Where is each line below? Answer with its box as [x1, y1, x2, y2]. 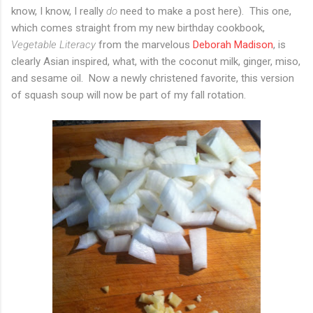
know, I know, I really [11, 4, 106, 17]
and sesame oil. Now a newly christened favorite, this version [11, 71, 294, 85]
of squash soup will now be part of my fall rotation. [11, 88, 246, 101]
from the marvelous [96, 38, 193, 51]
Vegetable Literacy [11, 38, 96, 51]
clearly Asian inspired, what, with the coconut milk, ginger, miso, [11, 54, 300, 68]
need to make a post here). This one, [117, 4, 291, 17]
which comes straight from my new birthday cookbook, [11, 21, 265, 34]
